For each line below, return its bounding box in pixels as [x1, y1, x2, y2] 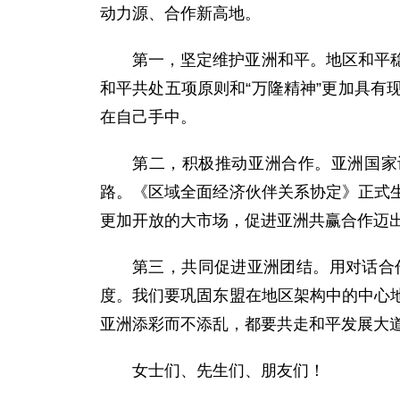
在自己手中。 [100, 108, 196, 126]
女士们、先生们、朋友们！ [132, 362, 325, 379]
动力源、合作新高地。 [100, 4, 261, 22]
